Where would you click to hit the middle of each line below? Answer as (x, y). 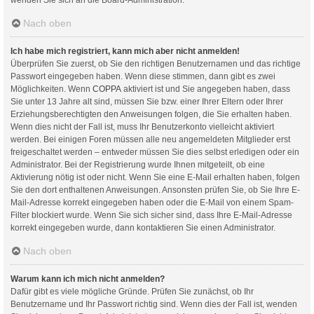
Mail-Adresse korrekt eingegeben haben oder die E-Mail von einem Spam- (152, 202)
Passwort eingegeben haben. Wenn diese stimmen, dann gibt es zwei (143, 76)
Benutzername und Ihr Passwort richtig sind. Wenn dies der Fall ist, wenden (154, 304)
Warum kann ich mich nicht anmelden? (88, 279)
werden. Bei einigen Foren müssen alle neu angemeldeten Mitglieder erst (150, 139)
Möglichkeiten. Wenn (52, 89)
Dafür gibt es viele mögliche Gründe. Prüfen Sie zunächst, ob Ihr (132, 291)
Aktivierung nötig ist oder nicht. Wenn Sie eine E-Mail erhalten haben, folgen (155, 177)
